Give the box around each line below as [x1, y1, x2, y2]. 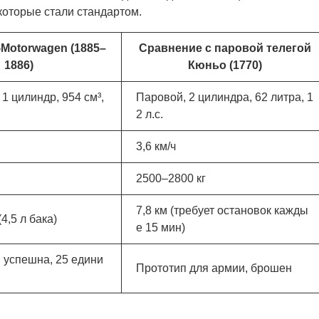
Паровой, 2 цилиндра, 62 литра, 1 [136, 91, 313, 104]
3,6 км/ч [136, 140, 176, 153]
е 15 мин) [136, 221, 185, 234]
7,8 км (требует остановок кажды [136, 204, 308, 217]
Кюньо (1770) [187, 59, 262, 72]
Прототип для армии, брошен [136, 262, 292, 275]
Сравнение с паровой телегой [138, 42, 311, 55]
